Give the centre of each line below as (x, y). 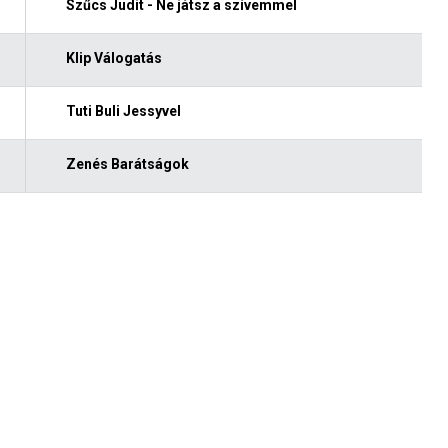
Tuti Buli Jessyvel (123, 110)
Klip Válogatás (113, 57)
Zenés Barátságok (127, 163)
